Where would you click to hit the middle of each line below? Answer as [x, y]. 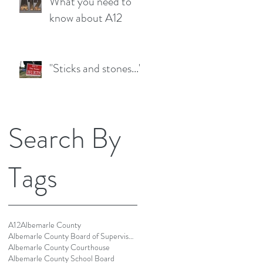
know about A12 [86, 18]
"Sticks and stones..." [96, 68]
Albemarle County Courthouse [59, 247]
